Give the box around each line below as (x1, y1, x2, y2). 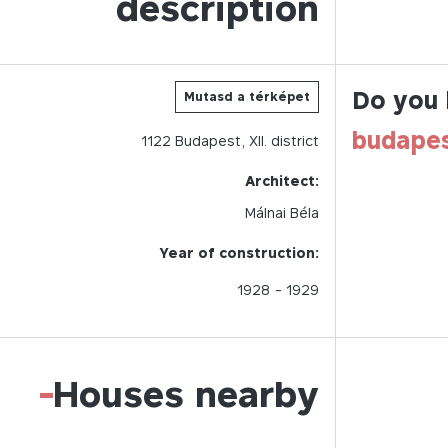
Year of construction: (159, 244, 319, 261)
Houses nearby (53, 372, 319, 415)
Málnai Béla (245, 204, 319, 221)
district (271, 132, 319, 149)
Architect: (245, 172, 319, 189)
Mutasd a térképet (184, 89, 310, 104)
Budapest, (171, 132, 249, 149)
